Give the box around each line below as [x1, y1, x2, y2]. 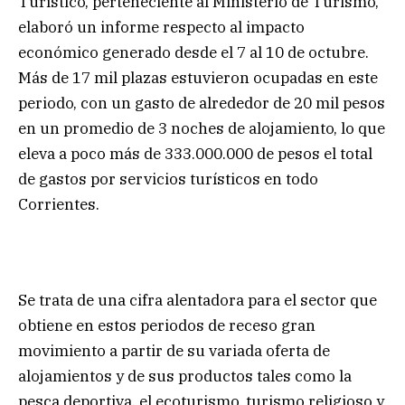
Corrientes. [18, 194, 99, 215]
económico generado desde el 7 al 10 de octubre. [18, 42, 369, 63]
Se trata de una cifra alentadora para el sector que [18, 290, 377, 311]
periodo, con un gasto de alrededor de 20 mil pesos [18, 93, 385, 114]
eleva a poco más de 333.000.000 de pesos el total [18, 144, 372, 165]
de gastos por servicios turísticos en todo [18, 169, 318, 190]
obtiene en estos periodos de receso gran [18, 316, 316, 336]
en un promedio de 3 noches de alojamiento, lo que [18, 118, 385, 139]
